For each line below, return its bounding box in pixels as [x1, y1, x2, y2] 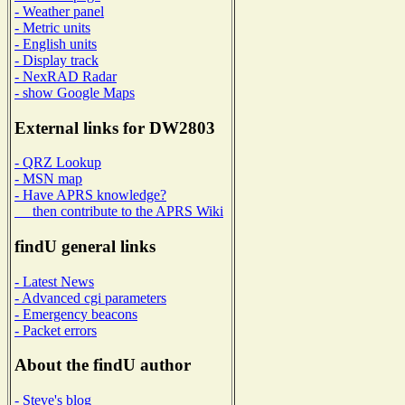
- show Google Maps [14, 84, 135, 100]
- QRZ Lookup [14, 155, 101, 171]
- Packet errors [14, 322, 97, 338]
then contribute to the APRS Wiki [14, 203, 223, 220]
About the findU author [14, 355, 191, 375]
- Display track [14, 52, 99, 68]
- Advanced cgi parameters [14, 289, 166, 306]
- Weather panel [14, 3, 104, 19]
